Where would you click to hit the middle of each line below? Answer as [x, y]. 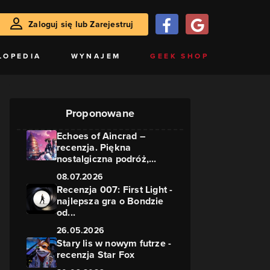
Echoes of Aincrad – [101, 136]
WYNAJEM [96, 56]
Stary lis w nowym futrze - [114, 243]
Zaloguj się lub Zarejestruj [81, 24]
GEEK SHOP [179, 56]
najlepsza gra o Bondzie [110, 201]
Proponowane [100, 113]
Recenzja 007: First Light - [115, 190]
